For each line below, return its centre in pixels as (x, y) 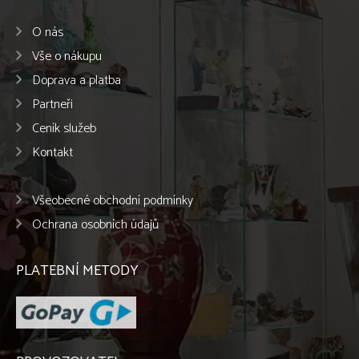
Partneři (52, 105)
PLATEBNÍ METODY (77, 271)
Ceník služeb (64, 129)
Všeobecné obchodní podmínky (113, 201)
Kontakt (52, 153)
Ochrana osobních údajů (95, 225)
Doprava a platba (77, 81)
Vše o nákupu (67, 56)
